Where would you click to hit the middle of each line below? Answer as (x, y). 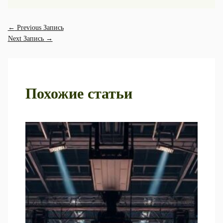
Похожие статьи (79, 93)
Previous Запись (39, 28)
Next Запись (27, 39)
